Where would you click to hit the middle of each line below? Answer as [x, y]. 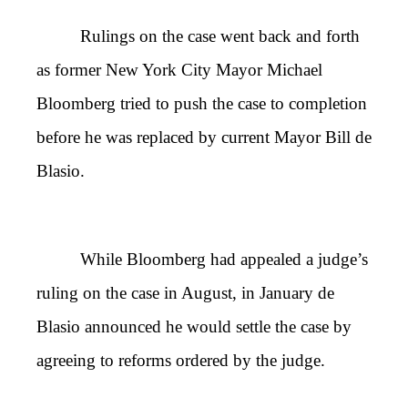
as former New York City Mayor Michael [179, 69]
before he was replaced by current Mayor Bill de [204, 137]
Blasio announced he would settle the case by [194, 326]
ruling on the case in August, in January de [185, 292]
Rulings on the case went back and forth [220, 36]
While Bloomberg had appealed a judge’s [224, 259]
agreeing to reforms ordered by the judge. [181, 360]
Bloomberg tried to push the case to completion [202, 103]
